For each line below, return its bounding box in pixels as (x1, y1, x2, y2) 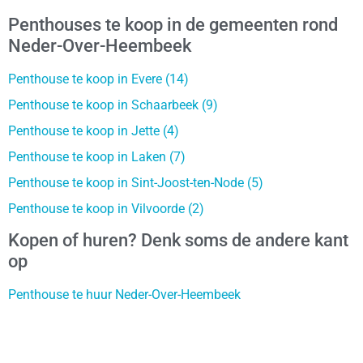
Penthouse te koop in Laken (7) (8, 148, 186, 164)
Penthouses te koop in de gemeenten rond (8, 14, 338, 35)
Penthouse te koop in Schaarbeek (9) (8, 96, 218, 113)
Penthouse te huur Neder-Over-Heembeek (8, 287, 241, 303)
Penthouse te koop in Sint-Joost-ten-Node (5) (8, 174, 263, 190)
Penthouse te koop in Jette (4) (8, 122, 179, 139)
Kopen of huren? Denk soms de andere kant (8, 230, 348, 251)
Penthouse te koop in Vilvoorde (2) (8, 200, 204, 216)
